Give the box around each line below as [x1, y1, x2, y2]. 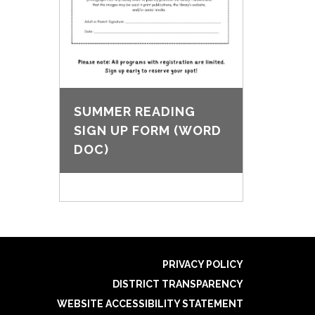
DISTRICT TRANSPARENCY [112, 278, 243, 290]
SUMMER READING [73, 104, 195, 120]
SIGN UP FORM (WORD [73, 123, 221, 139]
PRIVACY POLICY [162, 259, 243, 271]
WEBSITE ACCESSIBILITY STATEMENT [57, 298, 243, 310]
